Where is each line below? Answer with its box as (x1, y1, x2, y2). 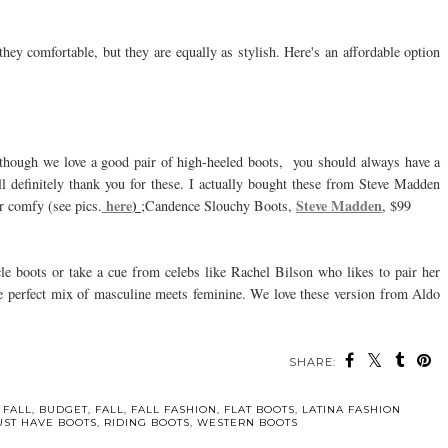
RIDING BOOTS (103, 416, 190, 430)
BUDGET (38, 403, 88, 417)
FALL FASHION (130, 403, 217, 417)
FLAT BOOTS (223, 403, 295, 417)
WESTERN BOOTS (196, 416, 298, 430)
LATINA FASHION (301, 403, 401, 417)
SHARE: (289, 355, 337, 370)
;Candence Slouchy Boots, (140, 196, 296, 216)
